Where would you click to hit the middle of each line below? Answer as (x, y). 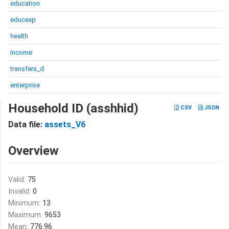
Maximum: (26, 215)
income (21, 52)
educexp (23, 20)
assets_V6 (65, 124)
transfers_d (27, 69)
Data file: (26, 124)
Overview (33, 151)
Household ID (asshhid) (73, 108)
